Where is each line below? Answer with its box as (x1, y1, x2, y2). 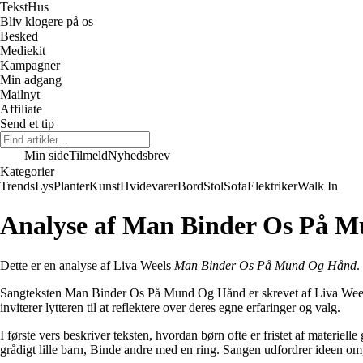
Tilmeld (69, 148, 108, 162)
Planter (53, 179, 89, 193)
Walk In (297, 179, 338, 193)
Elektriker (247, 179, 297, 193)
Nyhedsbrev (108, 148, 170, 162)
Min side (24, 148, 69, 162)
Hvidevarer (120, 179, 177, 193)
